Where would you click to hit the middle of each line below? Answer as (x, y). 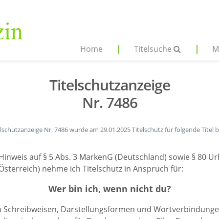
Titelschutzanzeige (109, 85)
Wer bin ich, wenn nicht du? (109, 189)
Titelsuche (154, 49)
